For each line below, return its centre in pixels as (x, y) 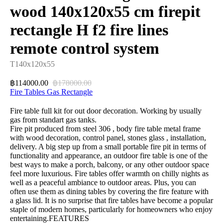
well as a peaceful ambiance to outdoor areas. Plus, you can (103, 183)
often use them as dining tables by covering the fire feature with (109, 192)
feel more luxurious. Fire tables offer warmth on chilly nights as (109, 174)
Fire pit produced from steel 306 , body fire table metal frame (105, 129)
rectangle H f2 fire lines (89, 30)
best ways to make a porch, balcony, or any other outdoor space (110, 165)
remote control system (85, 48)
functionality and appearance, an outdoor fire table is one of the (109, 156)
